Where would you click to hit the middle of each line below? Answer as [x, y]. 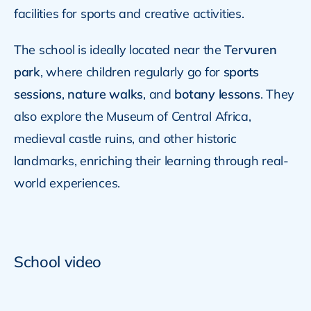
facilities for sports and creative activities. [129, 14]
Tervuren [251, 50]
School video [58, 262]
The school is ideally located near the [119, 50]
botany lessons [217, 94]
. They [277, 94]
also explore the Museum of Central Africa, [132, 117]
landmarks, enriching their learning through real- [151, 161]
